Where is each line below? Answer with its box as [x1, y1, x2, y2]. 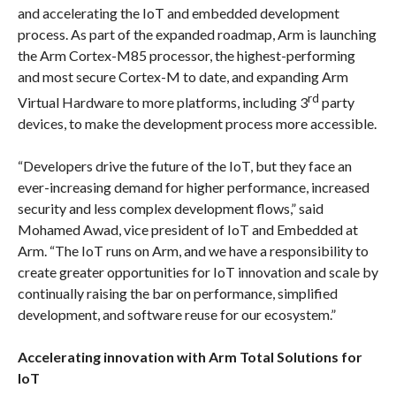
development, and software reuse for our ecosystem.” [17, 305, 336, 323]
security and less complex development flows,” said [17, 199, 324, 217]
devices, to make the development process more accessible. [17, 114, 377, 132]
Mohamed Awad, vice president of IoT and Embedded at [17, 220, 358, 238]
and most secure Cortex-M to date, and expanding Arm [17, 67, 348, 85]
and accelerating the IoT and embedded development [17, 4, 339, 21]
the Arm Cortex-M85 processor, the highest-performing [17, 46, 355, 64]
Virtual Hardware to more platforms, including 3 [17, 93, 308, 110]
